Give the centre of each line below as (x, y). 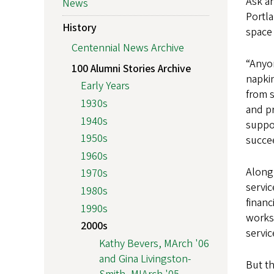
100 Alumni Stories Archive (131, 68)
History (80, 28)
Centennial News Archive (128, 48)
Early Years (105, 86)
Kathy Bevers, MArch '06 (154, 243)
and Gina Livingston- (145, 259)
